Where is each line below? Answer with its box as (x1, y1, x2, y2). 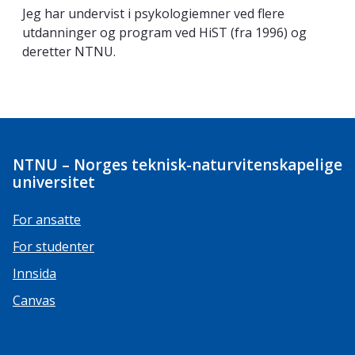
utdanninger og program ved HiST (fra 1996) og (22, 24, 307, 42)
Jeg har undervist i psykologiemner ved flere (22, 5, 284, 23)
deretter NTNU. (22, 43, 116, 61)
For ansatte (13, 211, 81, 229)
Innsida (13, 265, 56, 283)
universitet (13, 172, 95, 193)
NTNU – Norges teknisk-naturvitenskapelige (13, 155, 342, 176)
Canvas (13, 292, 55, 310)
